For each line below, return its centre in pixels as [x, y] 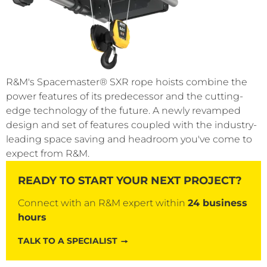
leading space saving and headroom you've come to [129, 139]
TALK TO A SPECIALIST [68, 241]
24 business [218, 203]
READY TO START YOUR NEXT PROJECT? [130, 181]
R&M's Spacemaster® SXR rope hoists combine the [127, 82]
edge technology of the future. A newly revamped [123, 111]
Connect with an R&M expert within [103, 203]
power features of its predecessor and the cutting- [125, 96]
